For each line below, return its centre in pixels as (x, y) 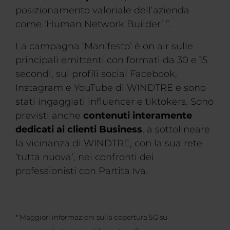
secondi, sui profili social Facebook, (96, 74)
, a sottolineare (176, 129)
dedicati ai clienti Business (79, 129)
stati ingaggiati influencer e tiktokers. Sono (114, 102)
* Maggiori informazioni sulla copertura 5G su (91, 217)
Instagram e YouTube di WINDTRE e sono (111, 88)
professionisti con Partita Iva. (82, 171)
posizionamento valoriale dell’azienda (102, 10)
